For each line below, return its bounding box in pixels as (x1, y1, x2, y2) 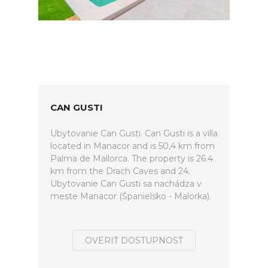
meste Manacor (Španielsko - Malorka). (50, 191, 211, 202)
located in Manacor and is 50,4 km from (50, 141, 215, 151)
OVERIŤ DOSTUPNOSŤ (85, 235, 183, 246)
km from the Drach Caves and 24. (50, 166, 190, 176)
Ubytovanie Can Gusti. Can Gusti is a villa (50, 128, 218, 139)
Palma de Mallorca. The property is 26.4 (50, 153, 213, 164)
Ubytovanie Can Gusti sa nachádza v (50, 178, 202, 189)
